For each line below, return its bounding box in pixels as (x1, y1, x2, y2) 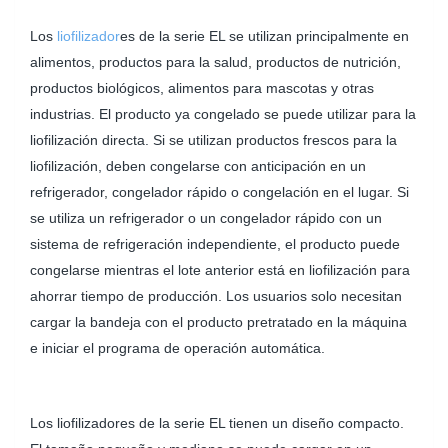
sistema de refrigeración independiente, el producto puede (30, 236, 400, 253)
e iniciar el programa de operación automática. (30, 340, 325, 357)
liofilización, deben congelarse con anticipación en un (30, 158, 366, 175)
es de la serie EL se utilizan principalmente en (120, 28, 409, 45)
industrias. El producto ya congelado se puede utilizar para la (30, 106, 416, 123)
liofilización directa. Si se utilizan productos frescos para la (30, 132, 397, 149)
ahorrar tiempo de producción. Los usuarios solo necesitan (30, 288, 402, 305)
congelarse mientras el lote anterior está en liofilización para (30, 262, 410, 279)
